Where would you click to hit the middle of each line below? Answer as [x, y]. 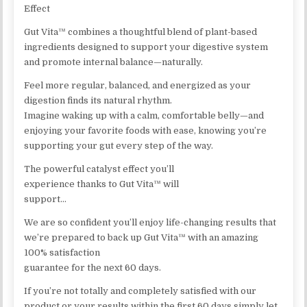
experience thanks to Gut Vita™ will [102, 184]
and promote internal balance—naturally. [114, 62]
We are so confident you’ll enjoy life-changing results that [150, 222]
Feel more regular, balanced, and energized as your [138, 85]
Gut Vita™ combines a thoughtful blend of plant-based [141, 32]
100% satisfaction [62, 252]
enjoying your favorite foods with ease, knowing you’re [146, 130]
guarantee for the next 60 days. [93, 267]
